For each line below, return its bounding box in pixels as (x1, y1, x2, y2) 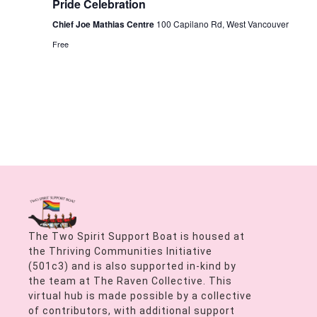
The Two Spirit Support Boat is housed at (28, 231, 245, 243)
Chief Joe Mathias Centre (52, 18, 156, 31)
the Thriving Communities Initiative (28, 246, 212, 258)
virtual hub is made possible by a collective (28, 290, 252, 302)
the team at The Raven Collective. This (28, 275, 232, 287)
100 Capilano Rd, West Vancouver (156, 18, 289, 30)
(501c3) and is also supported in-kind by (28, 260, 236, 272)
